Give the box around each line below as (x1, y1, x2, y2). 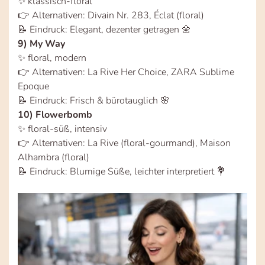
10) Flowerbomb (18, 108, 92, 121)
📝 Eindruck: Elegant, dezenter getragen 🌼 (18, 22, 191, 36)
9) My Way (18, 37, 65, 50)
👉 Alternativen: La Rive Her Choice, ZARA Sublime (18, 65, 234, 79)
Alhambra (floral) (18, 150, 89, 164)
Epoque (18, 79, 49, 93)
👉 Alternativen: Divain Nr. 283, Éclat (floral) (18, 8, 204, 22)
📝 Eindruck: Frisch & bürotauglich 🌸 (18, 93, 170, 107)
